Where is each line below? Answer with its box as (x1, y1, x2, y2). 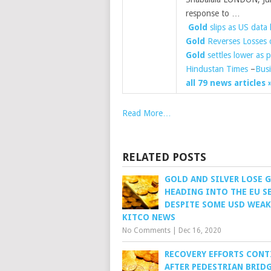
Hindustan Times (186, 64, 248, 74)
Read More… (122, 108, 171, 118)
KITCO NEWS (122, 212, 175, 222)
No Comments (122, 226, 171, 235)
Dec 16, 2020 (178, 226, 221, 235)
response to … (186, 8, 240, 18)
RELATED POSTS (122, 151, 206, 163)
